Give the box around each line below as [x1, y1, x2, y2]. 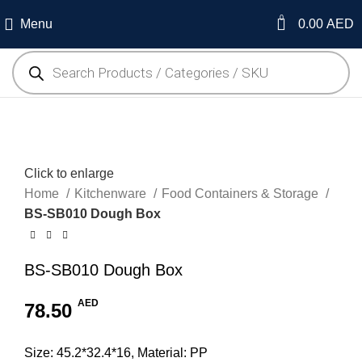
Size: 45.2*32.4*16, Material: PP [24, 346, 208, 360]
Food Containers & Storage [162, 187, 322, 201]
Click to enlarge [24, 166, 114, 181]
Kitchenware [74, 187, 149, 201]
